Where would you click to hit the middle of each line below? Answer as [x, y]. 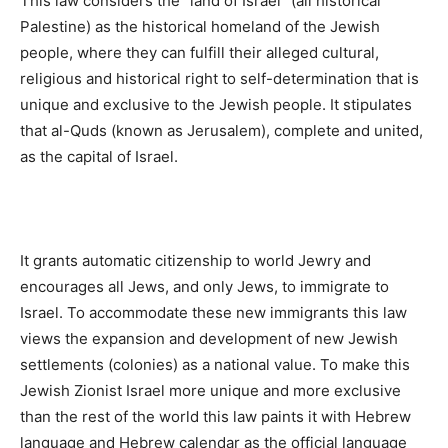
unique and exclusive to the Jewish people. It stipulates [216, 104]
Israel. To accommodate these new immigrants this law [213, 312]
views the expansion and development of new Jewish [209, 338]
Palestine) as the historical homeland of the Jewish [200, 26]
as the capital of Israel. [99, 156]
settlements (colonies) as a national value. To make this [215, 364]
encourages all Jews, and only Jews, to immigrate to [204, 286]
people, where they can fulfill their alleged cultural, [199, 52]
